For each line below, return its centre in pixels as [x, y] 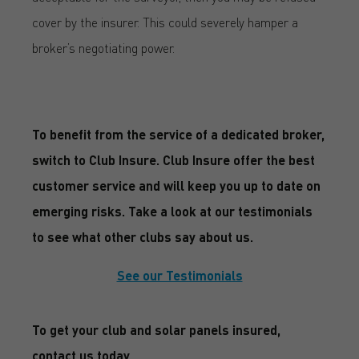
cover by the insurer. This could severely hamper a [165, 22]
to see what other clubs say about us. [143, 236]
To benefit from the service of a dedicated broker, [178, 134]
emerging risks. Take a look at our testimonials [172, 211]
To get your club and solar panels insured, [156, 329]
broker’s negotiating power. [103, 47]
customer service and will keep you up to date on [176, 185]
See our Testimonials [179, 275]
